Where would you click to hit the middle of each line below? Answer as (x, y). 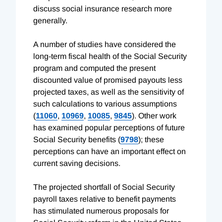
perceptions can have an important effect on (110, 151)
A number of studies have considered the (105, 44)
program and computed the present (94, 68)
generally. (50, 20)
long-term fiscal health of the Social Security (110, 56)
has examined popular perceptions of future (109, 127)
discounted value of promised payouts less (108, 80)
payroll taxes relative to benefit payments (105, 199)
